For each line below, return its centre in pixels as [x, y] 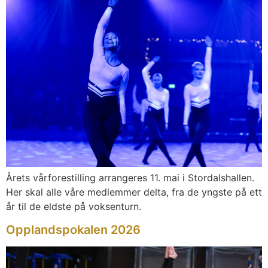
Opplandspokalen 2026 [73, 229]
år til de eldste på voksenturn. [74, 207]
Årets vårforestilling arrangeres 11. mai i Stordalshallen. [130, 178]
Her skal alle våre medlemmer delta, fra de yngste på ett [134, 192]
